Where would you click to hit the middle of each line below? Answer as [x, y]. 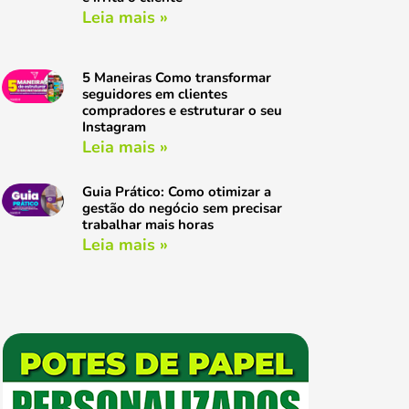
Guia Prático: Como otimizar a [176, 191]
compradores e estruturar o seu [182, 111]
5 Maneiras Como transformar [176, 78]
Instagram [114, 127]
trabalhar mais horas [147, 224]
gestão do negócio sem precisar [182, 208]
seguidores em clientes [154, 94]
